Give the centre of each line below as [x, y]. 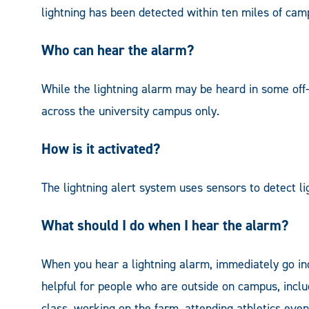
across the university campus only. [130, 111]
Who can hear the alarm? [118, 50]
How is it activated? [101, 149]
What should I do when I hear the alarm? [165, 225]
